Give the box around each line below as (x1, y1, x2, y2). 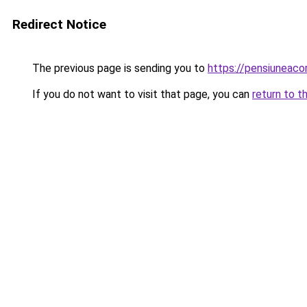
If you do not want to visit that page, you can (29, 88, 252, 101)
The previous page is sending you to (29, 62, 208, 75)
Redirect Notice (12, 16, 106, 32)
